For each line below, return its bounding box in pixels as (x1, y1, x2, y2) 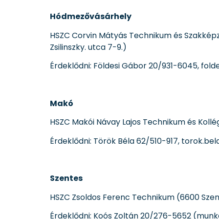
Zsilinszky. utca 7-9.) (50, 41, 127, 53)
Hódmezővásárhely (50, 11, 131, 22)
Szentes (50, 173, 83, 184)
